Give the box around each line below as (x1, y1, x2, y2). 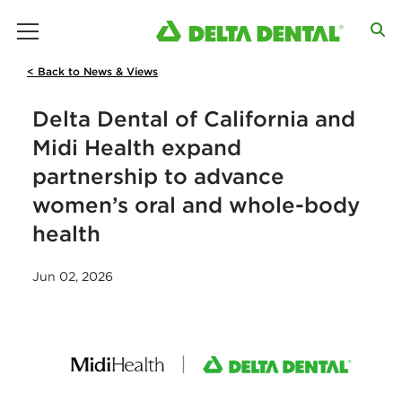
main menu (72, 17, 153, 35)
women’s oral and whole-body (32, 191, 360, 218)
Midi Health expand (32, 134, 241, 161)
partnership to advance (32, 162, 284, 189)
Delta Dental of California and (32, 105, 355, 132)
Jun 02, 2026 (32, 268, 113, 284)
